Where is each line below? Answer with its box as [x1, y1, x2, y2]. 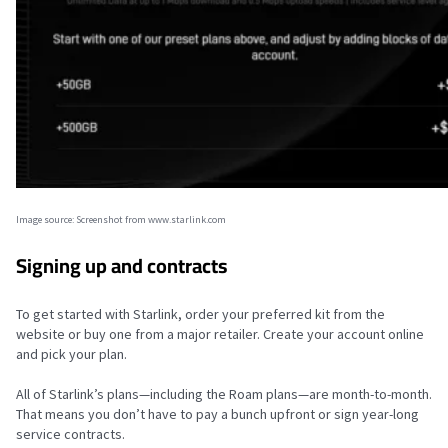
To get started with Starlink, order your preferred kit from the [16, 305, 385, 323]
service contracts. [16, 425, 125, 443]
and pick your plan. [16, 345, 127, 363]
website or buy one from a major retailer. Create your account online [16, 325, 424, 343]
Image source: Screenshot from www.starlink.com [16, 213, 226, 226]
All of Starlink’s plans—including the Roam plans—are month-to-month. [16, 385, 432, 403]
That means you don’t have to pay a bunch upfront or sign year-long [16, 405, 419, 423]
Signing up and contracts [16, 247, 228, 284]
